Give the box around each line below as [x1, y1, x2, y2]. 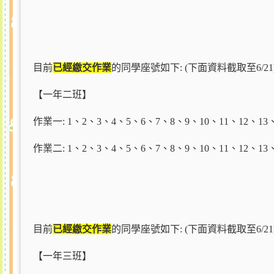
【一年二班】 [32, 89, 92, 100]
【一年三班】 [32, 251, 92, 261]
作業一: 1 [32, 116, 72, 127]
